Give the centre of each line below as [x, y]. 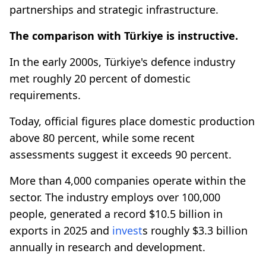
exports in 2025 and [61, 230]
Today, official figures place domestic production [132, 121]
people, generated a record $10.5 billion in [116, 213]
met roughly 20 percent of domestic [100, 78]
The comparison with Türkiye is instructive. [124, 35]
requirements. [45, 95]
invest [127, 230]
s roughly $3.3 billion [195, 230]
